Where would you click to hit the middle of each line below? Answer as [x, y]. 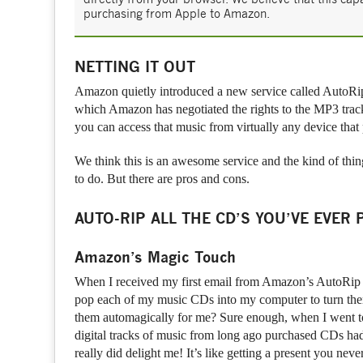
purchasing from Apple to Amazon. [177, 13]
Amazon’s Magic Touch [156, 258]
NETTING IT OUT [135, 67]
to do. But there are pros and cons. [162, 179]
